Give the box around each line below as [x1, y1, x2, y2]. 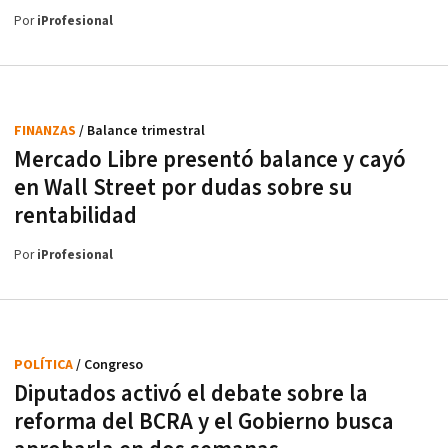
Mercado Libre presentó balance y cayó [14, 144, 406, 175]
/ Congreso [76, 355, 143, 374]
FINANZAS [14, 121, 79, 140]
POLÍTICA [14, 355, 76, 374]
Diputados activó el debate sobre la [14, 378, 368, 409]
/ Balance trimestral [79, 121, 205, 140]
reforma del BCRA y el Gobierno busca [14, 406, 394, 437]
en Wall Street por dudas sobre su [14, 172, 352, 203]
